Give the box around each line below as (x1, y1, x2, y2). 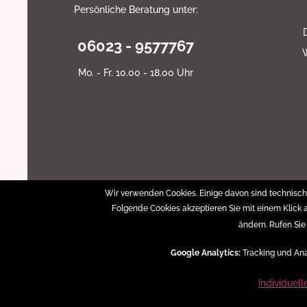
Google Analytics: (170, 248, 241, 258)
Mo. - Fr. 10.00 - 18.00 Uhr (78, 67, 193, 78)
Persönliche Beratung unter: (73, 4, 198, 15)
